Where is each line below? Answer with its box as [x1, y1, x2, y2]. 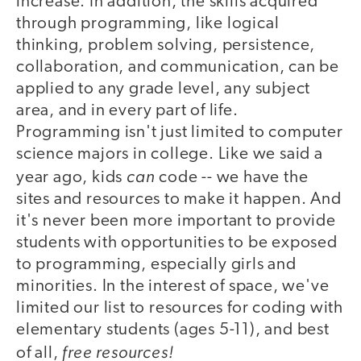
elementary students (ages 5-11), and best [16, 321, 330, 338]
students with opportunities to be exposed [16, 234, 338, 251]
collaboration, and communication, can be [16, 58, 339, 76]
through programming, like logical [16, 15, 280, 32]
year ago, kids [16, 168, 127, 186]
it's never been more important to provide [16, 212, 336, 230]
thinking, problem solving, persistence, [16, 36, 316, 54]
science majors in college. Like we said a [16, 145, 323, 163]
